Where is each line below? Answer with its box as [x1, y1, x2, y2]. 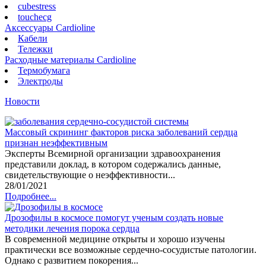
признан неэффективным [5, 138, 107, 148]
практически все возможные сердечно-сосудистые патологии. [5, 245, 256, 255]
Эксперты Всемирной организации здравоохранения [5, 148, 220, 159]
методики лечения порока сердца [5, 223, 140, 234]
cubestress [18, 1, 56, 12]
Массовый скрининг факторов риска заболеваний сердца [5, 127, 237, 138]
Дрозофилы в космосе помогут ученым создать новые [5, 213, 223, 223]
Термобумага [18, 65, 70, 76]
